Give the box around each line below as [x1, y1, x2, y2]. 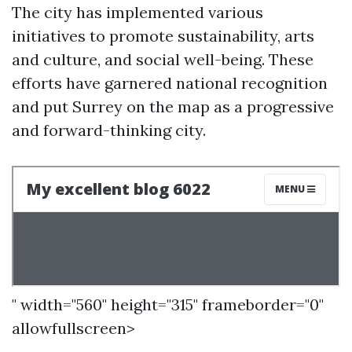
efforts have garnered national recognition [12, 73, 328, 93]
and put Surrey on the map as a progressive [12, 97, 334, 116]
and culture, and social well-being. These [12, 49, 313, 69]
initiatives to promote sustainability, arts [12, 26, 314, 46]
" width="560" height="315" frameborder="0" [12, 295, 324, 314]
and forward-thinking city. [12, 120, 206, 140]
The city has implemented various [12, 2, 263, 22]
